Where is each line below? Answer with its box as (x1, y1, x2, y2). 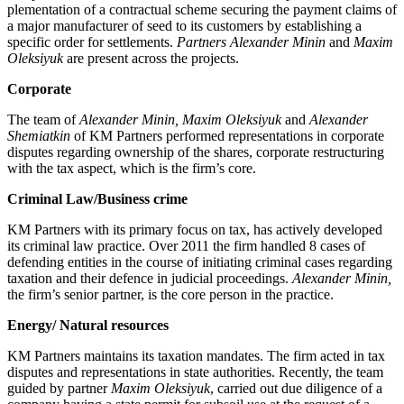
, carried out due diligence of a (210, 381, 382, 397)
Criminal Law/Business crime (7, 191, 188, 207)
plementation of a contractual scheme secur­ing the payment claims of (7, 2, 397, 18)
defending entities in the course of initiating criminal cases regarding (7, 254, 392, 271)
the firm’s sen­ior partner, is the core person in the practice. (7, 287, 334, 303)
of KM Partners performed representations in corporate (70, 128, 384, 144)
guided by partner (7, 381, 107, 397)
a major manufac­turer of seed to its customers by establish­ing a (7, 18, 362, 34)
